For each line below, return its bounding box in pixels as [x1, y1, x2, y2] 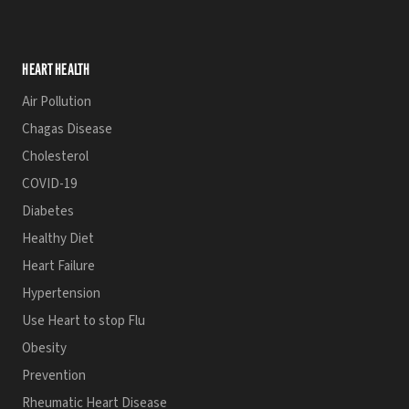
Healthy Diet [22, 229, 94, 248]
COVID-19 [22, 174, 77, 194]
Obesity [22, 339, 67, 358]
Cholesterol [22, 147, 89, 166]
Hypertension [22, 284, 100, 303]
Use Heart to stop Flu [22, 311, 145, 330]
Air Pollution [22, 92, 91, 111]
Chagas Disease [22, 120, 112, 139]
